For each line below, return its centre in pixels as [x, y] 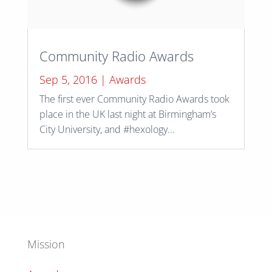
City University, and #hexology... [107, 130]
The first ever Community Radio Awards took [134, 99]
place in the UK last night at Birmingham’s [127, 114]
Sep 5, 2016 [68, 80]
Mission [46, 244]
